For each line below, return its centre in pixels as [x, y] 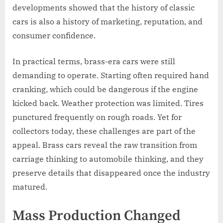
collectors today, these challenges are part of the [104, 131]
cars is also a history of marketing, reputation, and [108, 22]
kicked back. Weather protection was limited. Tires [108, 103]
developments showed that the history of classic [104, 8]
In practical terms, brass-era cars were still [94, 61]
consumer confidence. [54, 36]
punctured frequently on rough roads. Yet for [97, 117]
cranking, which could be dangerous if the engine [105, 89]
